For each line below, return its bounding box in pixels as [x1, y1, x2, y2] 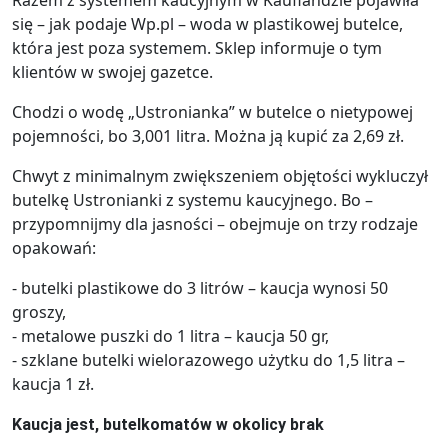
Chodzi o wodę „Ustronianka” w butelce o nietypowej [12, 100, 413, 123]
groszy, [12, 300, 66, 323]
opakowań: [12, 236, 96, 259]
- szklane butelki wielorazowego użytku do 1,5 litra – [12, 348, 405, 371]
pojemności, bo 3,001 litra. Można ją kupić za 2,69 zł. [12, 124, 404, 147]
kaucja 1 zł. [12, 372, 94, 395]
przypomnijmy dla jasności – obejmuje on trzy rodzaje [12, 212, 418, 235]
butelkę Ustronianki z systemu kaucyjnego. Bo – [12, 188, 373, 211]
